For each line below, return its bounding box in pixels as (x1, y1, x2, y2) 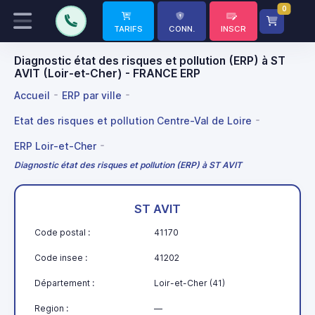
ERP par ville (62, 89, 122, 101)
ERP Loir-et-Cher (14, 139, 96, 152)
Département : (34, 277, 94, 288)
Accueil (14, 89, 50, 101)
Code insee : (34, 252, 87, 263)
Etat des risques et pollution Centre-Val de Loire (14, 114, 252, 127)
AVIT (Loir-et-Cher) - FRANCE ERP (14, 67, 200, 80)
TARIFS (114, 24, 143, 34)
